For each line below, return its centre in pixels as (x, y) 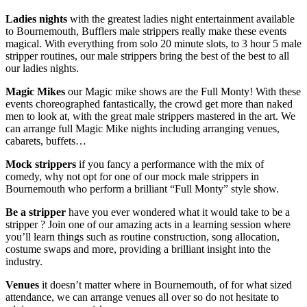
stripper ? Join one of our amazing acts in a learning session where (148, 224)
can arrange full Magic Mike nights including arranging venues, (143, 128)
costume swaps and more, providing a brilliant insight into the (138, 249)
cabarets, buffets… (46, 140)
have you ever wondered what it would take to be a (179, 212)
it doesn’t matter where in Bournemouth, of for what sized (167, 284)
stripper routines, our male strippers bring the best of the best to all (147, 56)
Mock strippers (42, 164)
